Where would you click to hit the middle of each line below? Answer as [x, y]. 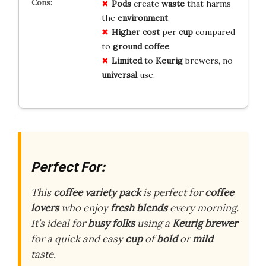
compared [214, 32]
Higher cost [135, 32]
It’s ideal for [59, 224]
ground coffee [141, 46]
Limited [126, 60]
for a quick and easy [78, 239]
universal [119, 75]
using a [153, 224]
